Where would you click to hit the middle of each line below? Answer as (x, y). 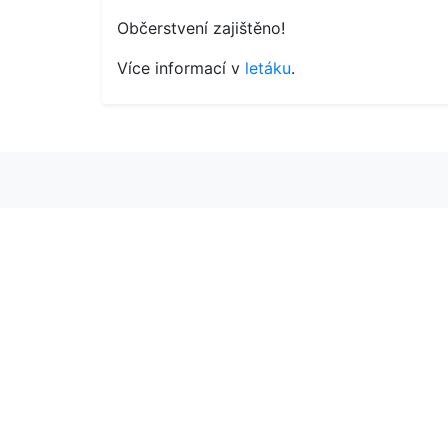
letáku (268, 68)
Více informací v (181, 68)
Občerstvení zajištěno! (201, 28)
